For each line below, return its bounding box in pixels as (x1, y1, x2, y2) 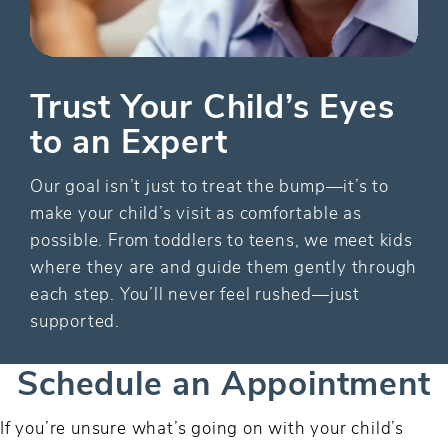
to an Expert (30, 116, 228, 162)
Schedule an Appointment (17, 358, 431, 404)
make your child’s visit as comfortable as (30, 200, 362, 223)
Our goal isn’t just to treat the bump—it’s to (30, 173, 389, 196)
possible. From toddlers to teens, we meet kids (30, 227, 413, 250)
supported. (30, 308, 121, 331)
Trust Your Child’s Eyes (30, 81, 395, 127)
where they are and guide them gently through (30, 254, 418, 277)
